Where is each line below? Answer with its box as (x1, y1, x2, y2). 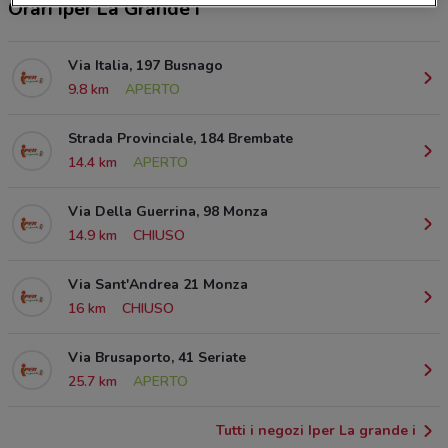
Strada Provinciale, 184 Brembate (68, 128, 293, 148)
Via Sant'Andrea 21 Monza (68, 274, 248, 294)
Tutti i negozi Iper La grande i (216, 420, 416, 440)
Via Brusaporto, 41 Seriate (68, 347, 246, 367)
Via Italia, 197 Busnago (68, 55, 223, 75)
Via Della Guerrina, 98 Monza (68, 201, 268, 221)
